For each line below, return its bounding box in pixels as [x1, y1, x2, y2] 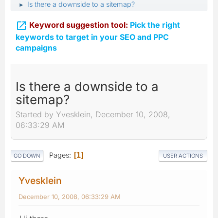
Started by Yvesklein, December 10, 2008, [16, 109, 170, 120]
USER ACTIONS [163, 152, 203, 159]
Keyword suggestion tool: [29, 20, 128, 30]
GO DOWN [14, 152, 40, 159]
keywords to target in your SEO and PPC [16, 32, 169, 42]
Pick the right [128, 20, 180, 30]
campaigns [16, 42, 57, 53]
